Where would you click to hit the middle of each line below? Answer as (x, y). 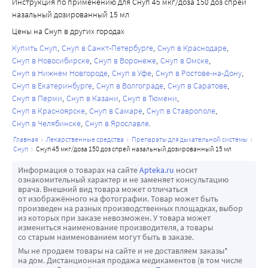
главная (27, 139)
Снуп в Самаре (116, 111)
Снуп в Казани (92, 98)
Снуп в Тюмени (150, 98)
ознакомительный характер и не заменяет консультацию (123, 180)
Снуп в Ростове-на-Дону (199, 73)
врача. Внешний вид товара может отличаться (103, 189)
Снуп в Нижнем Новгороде (60, 73)
